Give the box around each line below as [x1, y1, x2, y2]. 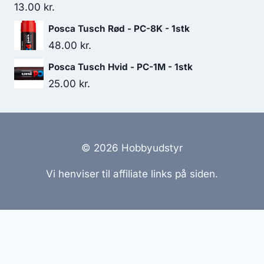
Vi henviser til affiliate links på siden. [46, 168, 218, 180]
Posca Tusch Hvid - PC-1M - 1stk [48, 61, 193, 72]
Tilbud [117, 239, 147, 251]
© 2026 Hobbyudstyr [81, 142, 183, 154]
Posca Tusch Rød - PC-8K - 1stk [48, 23, 190, 34]
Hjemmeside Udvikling [114, 223, 220, 235]
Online [229, 223, 259, 235]
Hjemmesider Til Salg [5, 223, 105, 235]
